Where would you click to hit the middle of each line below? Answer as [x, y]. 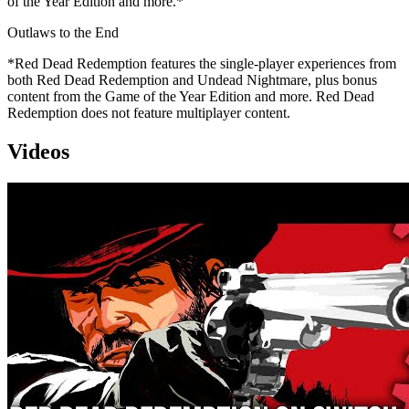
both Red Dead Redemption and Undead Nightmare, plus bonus [192, 79]
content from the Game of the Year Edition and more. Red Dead [191, 96]
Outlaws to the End [63, 32]
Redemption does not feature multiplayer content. [149, 112]
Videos [38, 151]
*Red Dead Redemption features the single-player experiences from [202, 63]
